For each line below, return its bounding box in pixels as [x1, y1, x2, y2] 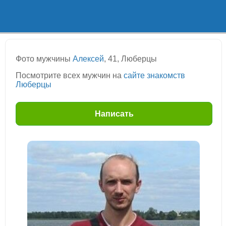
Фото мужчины [16, 54, 73, 63]
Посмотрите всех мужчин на [16, 71, 124, 80]
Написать [94, 109, 134, 118]
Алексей [73, 54, 104, 63]
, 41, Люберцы [104, 54, 157, 63]
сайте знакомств [124, 71, 185, 80]
